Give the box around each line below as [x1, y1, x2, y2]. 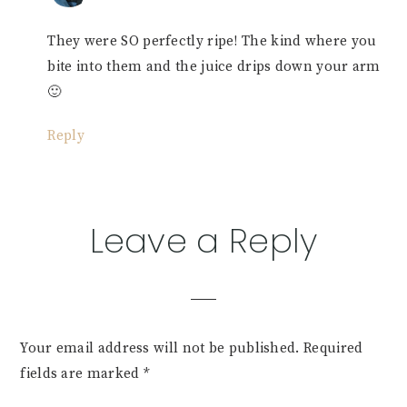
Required [303, 340, 363, 358]
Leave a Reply [89, 217, 318, 265]
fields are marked [20, 365, 144, 383]
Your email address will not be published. [20, 340, 300, 358]
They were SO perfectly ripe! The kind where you [47, 33, 377, 51]
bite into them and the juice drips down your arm [47, 58, 381, 76]
